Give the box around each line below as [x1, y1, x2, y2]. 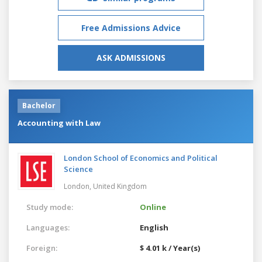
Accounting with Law [18, 117, 101, 128]
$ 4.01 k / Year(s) [140, 242, 200, 253]
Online [140, 201, 166, 212]
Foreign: [26, 242, 57, 253]
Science [64, 163, 93, 174]
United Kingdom [93, 181, 147, 191]
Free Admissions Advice [81, 22, 181, 33]
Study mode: [26, 201, 73, 212]
